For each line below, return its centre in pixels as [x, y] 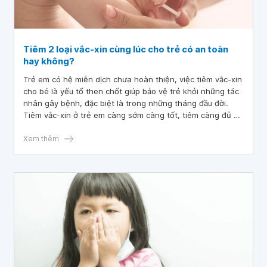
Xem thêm [41, 139]
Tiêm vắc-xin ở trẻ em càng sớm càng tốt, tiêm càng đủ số [133, 115]
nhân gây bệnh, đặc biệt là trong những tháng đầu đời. [126, 103]
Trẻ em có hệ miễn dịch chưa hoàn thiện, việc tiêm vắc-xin [133, 79]
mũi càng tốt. [48, 127]
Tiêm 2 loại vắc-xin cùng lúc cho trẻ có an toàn [126, 49]
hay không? [49, 61]
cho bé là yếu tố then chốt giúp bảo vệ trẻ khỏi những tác [131, 91]
